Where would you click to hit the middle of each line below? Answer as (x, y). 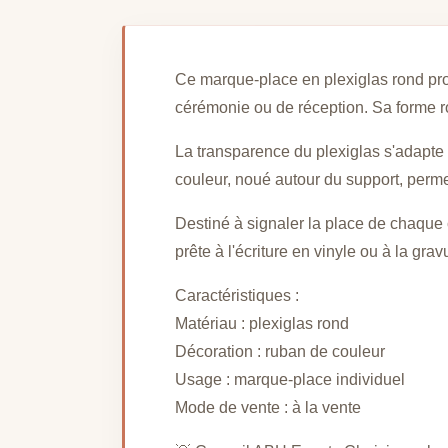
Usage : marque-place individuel (290, 380)
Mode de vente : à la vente (268, 408)
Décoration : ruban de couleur (280, 352)
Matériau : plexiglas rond (262, 324)
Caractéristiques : (237, 296)
